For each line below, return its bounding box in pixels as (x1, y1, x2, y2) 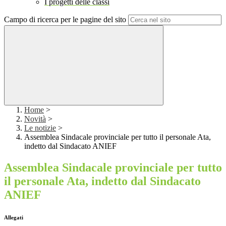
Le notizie (24, 124, 56, 133)
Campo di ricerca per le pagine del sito (4, 15, 126, 24)
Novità (24, 115, 46, 124)
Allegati (4, 214, 23, 221)
